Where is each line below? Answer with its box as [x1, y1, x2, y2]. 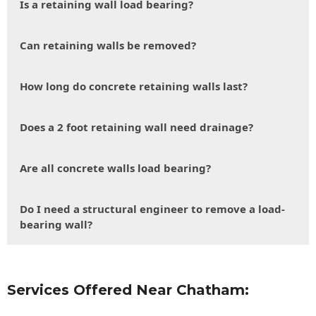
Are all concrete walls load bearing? [20, 161, 211, 176]
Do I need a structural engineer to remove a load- [20, 202, 285, 217]
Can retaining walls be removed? [20, 38, 196, 53]
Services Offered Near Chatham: [7, 281, 249, 298]
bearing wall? [20, 217, 92, 232]
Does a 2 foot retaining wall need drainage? [20, 120, 253, 135]
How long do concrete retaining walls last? [20, 79, 248, 94]
